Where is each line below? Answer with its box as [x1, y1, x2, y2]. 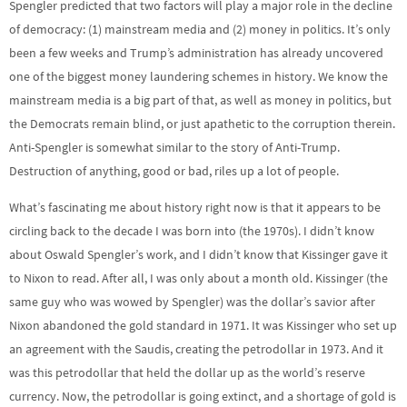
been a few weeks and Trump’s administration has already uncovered [9, 44, 383, 61]
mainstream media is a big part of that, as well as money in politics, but [9, 91, 392, 108]
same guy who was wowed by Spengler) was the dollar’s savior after [9, 293, 375, 311]
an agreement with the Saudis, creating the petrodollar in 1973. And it [9, 341, 383, 358]
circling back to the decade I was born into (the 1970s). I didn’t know [9, 223, 374, 240]
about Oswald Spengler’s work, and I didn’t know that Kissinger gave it [9, 246, 388, 263]
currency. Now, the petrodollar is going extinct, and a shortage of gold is [9, 388, 396, 405]
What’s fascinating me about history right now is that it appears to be [9, 199, 381, 216]
